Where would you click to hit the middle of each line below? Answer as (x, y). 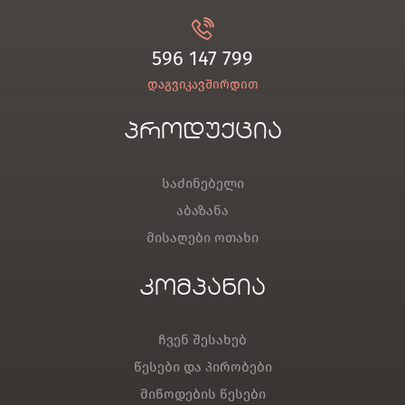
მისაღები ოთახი (202, 237)
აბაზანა (202, 210)
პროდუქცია (202, 132)
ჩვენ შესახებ (202, 339)
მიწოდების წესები (202, 394)
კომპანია (202, 289)
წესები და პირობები (202, 367)
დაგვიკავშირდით (202, 84)
